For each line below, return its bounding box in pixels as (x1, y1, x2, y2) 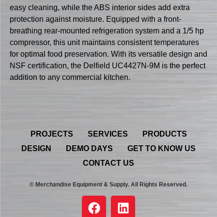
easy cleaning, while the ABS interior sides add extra (10, 3, 190, 12)
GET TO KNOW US (127, 144, 196, 153)
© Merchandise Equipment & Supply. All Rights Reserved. (30, 181, 187, 188)
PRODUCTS (142, 129, 187, 138)
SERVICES (87, 129, 128, 138)
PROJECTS (30, 129, 73, 138)
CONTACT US (83, 158, 134, 167)
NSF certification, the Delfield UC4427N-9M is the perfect (10, 61, 205, 70)
